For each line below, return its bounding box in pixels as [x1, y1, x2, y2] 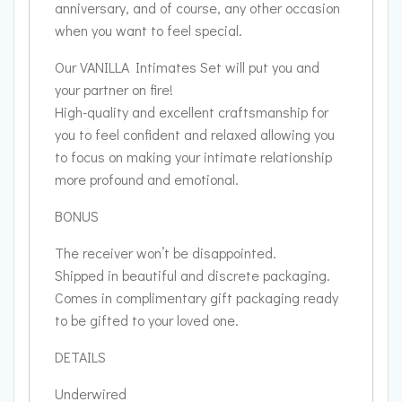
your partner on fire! [55, 80, 173, 100]
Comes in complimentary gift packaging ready [55, 288, 338, 308]
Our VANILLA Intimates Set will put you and [55, 57, 319, 77]
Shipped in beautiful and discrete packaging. [55, 266, 330, 285]
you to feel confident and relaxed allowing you [55, 125, 335, 144]
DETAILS [55, 347, 106, 367]
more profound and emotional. [55, 170, 239, 189]
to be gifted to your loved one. [55, 310, 239, 330]
